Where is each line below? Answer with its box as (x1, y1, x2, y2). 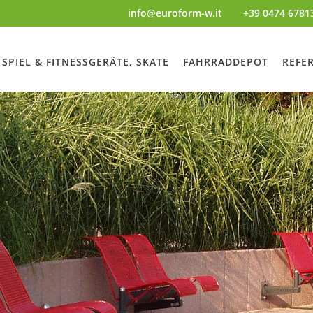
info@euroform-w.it (128, 6, 222, 20)
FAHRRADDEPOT (182, 55, 268, 68)
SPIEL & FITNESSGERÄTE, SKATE (1, 55, 169, 68)
